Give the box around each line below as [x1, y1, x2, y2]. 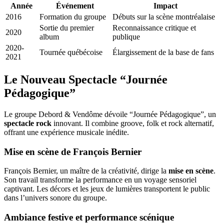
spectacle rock [4, 118, 51, 127]
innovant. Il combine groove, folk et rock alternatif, [51, 118, 214, 127]
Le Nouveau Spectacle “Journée [4, 72, 167, 86]
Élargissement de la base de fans [112, 48, 214, 57]
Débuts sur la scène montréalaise [112, 12, 215, 21]
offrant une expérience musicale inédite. [4, 127, 129, 136]
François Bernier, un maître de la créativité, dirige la [4, 166, 168, 175]
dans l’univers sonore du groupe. [4, 193, 107, 202]
